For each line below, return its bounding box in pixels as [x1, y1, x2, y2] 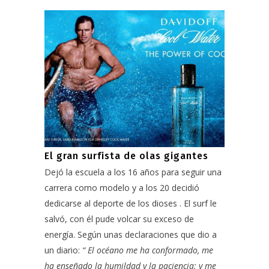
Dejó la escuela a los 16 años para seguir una [44, 166, 222, 178]
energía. [44, 229, 77, 240]
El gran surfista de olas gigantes [44, 150, 208, 162]
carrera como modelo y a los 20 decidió [44, 182, 199, 193]
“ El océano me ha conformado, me [82, 244, 213, 256]
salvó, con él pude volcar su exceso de [44, 213, 194, 225]
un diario [44, 244, 78, 256]
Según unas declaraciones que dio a [77, 229, 217, 240]
